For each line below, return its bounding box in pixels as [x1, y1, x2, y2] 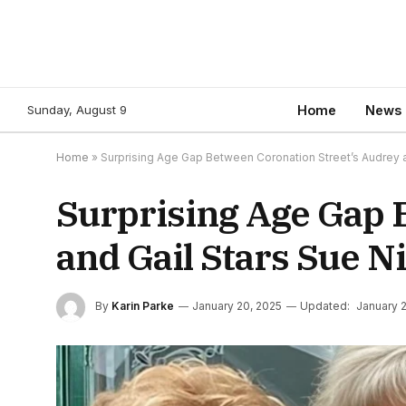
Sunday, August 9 [27, 101, 127, 117]
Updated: [300, 299, 350, 314]
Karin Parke [111, 299, 174, 314]
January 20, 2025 [192, 299, 282, 314]
